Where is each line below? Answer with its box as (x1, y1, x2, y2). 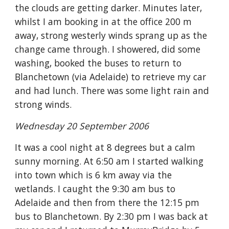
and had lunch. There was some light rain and (15, 84, 210, 97)
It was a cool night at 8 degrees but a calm (15, 141, 196, 153)
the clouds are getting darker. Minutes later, (15, 2, 202, 14)
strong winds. (15, 98, 72, 110)
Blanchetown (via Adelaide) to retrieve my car (15, 71, 207, 83)
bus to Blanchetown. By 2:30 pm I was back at (15, 210, 209, 222)
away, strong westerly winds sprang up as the (15, 29, 208, 41)
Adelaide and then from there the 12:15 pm (15, 196, 200, 209)
